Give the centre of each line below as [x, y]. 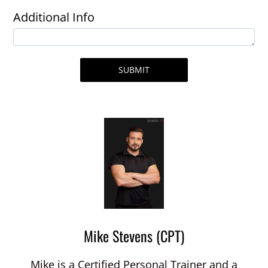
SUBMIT [134, 70]
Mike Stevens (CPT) [134, 235]
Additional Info [54, 17]
